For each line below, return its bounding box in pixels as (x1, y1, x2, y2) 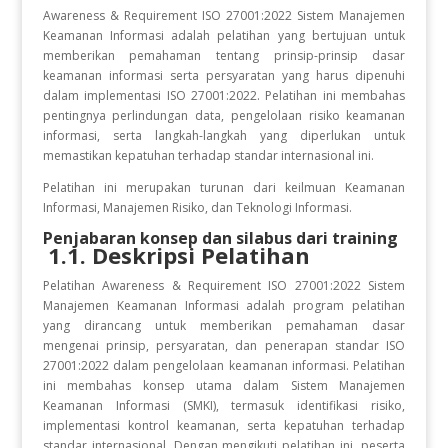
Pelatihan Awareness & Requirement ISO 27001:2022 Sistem (42, 277, 406, 294)
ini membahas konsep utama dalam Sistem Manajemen (42, 377, 406, 394)
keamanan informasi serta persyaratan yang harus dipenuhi (42, 67, 406, 84)
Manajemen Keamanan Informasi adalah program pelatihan (42, 297, 406, 314)
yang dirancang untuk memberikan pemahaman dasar (42, 317, 406, 334)
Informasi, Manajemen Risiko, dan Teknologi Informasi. (42, 199, 352, 216)
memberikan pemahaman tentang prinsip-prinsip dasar (42, 47, 406, 64)
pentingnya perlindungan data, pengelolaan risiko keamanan (42, 107, 406, 124)
